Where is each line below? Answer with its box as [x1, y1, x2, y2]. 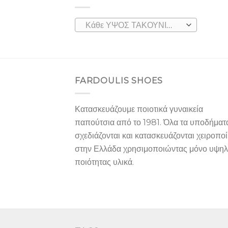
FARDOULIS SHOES [75, 75, 163, 85]
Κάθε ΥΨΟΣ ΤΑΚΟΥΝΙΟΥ [166, 20, 172, 31]
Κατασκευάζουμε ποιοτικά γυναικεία [75, 104, 203, 115]
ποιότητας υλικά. [75, 157, 134, 167]
